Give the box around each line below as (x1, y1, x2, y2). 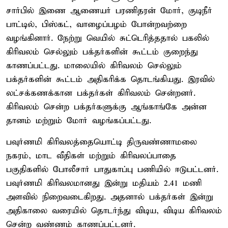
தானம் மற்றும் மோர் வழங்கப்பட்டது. (6, 115, 151, 126)
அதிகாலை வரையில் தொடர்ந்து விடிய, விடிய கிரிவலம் (6, 205, 222, 216)
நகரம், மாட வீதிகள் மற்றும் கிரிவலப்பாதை (6, 150, 176, 161)
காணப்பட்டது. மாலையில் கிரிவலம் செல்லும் (6, 60, 182, 71)
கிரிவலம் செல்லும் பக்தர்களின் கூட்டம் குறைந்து (6, 46, 198, 58)
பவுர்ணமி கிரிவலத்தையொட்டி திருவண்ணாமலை (6, 136, 197, 148)
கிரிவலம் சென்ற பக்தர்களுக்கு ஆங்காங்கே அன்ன (6, 101, 207, 112)
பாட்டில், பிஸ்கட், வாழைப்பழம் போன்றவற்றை (6, 19, 187, 30)
